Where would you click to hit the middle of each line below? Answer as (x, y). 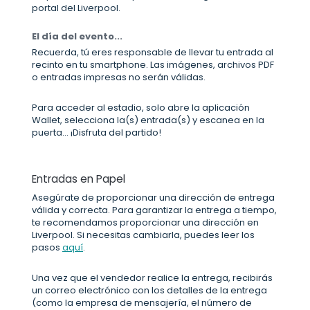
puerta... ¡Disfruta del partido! (97, 133)
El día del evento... (77, 37)
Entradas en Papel (79, 179)
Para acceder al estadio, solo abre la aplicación (141, 108)
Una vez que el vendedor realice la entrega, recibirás (152, 278)
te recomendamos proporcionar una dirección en (145, 223)
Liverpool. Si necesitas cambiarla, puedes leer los (143, 235)
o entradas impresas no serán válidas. (119, 77)
